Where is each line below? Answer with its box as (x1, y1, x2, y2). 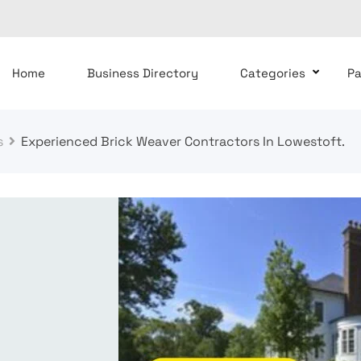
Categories (240, 65, 305, 81)
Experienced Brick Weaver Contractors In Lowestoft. (21, 133, 345, 151)
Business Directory (87, 65, 198, 81)
